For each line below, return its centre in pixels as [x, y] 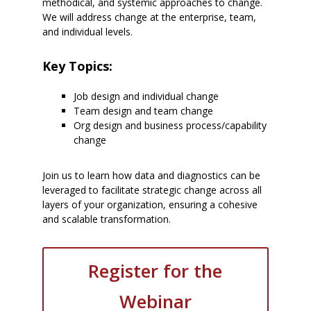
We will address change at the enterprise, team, [149, 17]
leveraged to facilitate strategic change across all [152, 190]
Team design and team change [143, 110]
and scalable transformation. [106, 219]
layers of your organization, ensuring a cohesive [150, 204]
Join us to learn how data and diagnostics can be [151, 175]
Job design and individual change [146, 96]
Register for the [155, 270]
